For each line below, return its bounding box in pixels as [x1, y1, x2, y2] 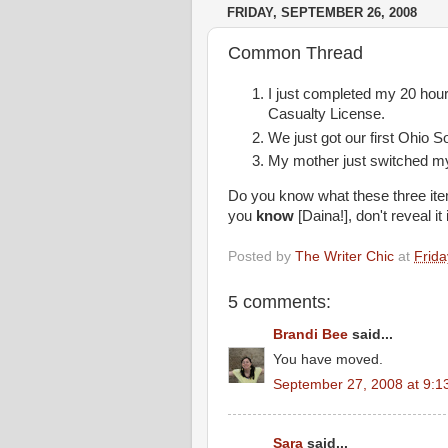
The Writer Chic [295, 249, 394, 265]
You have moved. [273, 352, 383, 368]
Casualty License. [268, 106, 385, 122]
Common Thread [228, 42, 363, 63]
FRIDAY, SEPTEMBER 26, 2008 [227, 5, 417, 21]
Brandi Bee [273, 327, 348, 343]
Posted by [228, 249, 295, 265]
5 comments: [228, 291, 331, 312]
